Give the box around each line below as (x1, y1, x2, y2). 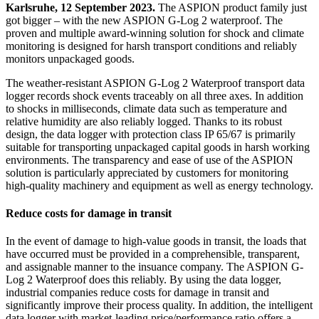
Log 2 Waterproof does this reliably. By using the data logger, (6, 273, 281, 286)
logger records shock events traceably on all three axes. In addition (6, 89, 303, 102)
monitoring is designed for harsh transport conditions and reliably (6, 39, 297, 52)
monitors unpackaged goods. (6, 52, 135, 65)
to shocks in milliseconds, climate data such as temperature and (6, 102, 287, 115)
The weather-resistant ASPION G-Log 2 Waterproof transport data (6, 76, 305, 89)
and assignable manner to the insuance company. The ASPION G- (6, 261, 303, 273)
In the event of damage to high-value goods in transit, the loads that (6, 235, 306, 248)
